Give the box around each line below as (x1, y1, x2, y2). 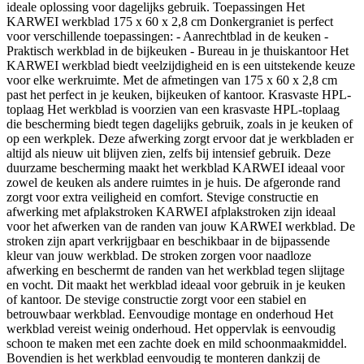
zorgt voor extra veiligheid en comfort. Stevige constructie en (6, 189, 318, 204)
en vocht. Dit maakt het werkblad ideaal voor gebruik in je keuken (6, 277, 345, 292)
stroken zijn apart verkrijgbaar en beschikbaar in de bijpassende (6, 233, 330, 248)
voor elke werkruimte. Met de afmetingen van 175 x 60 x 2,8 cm (6, 72, 337, 87)
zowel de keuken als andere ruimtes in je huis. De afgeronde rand (6, 175, 340, 189)
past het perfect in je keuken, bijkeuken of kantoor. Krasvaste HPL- (6, 87, 351, 102)
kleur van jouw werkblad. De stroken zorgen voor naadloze (6, 248, 311, 262)
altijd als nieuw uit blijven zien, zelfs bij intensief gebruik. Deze (6, 145, 331, 160)
